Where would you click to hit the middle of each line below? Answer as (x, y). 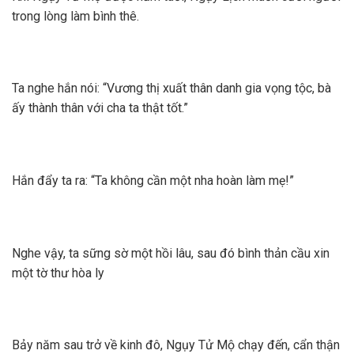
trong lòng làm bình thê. (77, 16)
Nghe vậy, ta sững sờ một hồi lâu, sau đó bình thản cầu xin (171, 253)
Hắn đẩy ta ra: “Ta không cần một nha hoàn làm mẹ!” (154, 181)
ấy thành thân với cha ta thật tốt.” (100, 108)
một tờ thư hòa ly (58, 273)
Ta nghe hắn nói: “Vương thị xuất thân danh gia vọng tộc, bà (171, 88)
